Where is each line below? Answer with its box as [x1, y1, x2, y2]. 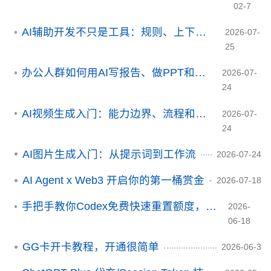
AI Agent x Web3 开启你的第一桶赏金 [22, 174, 204, 186]
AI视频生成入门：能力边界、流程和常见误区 [195, 107, 207, 120]
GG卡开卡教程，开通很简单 [22, 241, 159, 253]
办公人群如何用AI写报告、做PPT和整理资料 [195, 67, 206, 79]
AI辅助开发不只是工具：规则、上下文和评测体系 [195, 26, 207, 39]
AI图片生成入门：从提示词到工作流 [22, 148, 196, 160]
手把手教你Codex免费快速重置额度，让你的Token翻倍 [205, 200, 217, 213]
